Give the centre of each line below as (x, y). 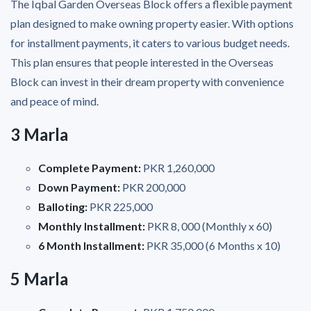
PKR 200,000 (153, 187)
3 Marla (39, 134)
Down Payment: (79, 187)
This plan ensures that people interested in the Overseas (142, 62)
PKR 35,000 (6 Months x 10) (212, 245)
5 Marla (39, 278)
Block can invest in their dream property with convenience (147, 81)
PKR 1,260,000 (179, 167)
